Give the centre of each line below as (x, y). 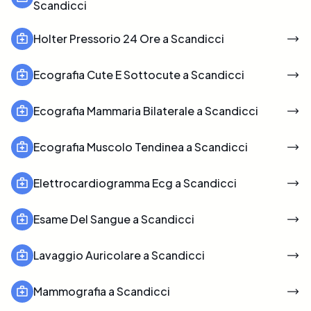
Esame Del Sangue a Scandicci (114, 219)
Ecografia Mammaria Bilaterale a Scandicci (146, 110)
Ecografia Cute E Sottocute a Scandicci (139, 74)
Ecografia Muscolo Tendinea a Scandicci (141, 146)
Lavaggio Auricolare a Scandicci (119, 255)
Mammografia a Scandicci (102, 291)
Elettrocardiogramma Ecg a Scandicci (135, 183)
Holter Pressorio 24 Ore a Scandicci (129, 38)
